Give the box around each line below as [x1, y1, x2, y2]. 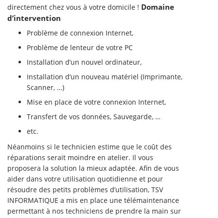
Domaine [141, 1, 174, 12]
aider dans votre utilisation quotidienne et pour [7, 174, 163, 183]
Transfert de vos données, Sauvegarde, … [27, 111, 161, 121]
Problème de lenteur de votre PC [27, 42, 133, 52]
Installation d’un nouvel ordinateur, [27, 57, 142, 67]
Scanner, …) [27, 82, 64, 92]
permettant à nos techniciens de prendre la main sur [7, 206, 181, 216]
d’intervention [7, 13, 61, 23]
